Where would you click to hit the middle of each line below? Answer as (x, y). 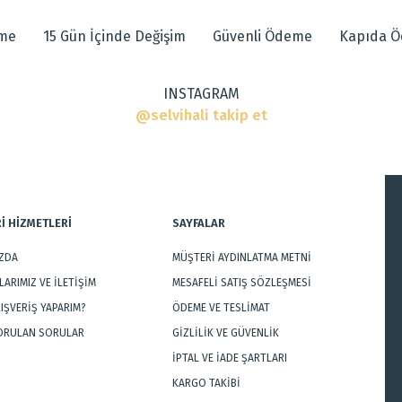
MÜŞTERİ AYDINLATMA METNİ (241, 258)
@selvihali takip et (201, 115)
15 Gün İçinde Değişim (114, 36)
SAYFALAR (198, 223)
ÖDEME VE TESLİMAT (221, 308)
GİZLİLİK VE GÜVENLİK (225, 333)
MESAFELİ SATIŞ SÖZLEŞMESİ (241, 283)
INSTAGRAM (201, 94)
